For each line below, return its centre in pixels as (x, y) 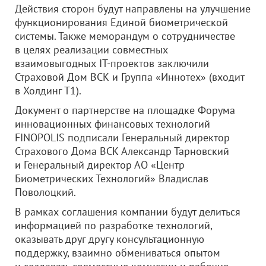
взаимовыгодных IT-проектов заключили (112, 63)
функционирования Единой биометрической (121, 22)
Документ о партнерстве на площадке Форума (125, 110)
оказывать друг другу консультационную (110, 239)
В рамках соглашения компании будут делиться (128, 212)
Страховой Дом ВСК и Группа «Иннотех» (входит (129, 77)
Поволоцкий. (45, 192)
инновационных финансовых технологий (113, 124)
